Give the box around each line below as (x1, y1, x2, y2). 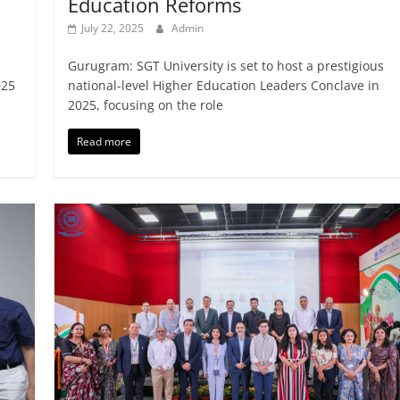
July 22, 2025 (80, 21, 144, 37)
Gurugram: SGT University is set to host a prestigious (67, 57, 384, 75)
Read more (76, 134, 131, 150)
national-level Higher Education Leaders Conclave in (67, 77, 379, 95)
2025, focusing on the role (67, 96, 223, 114)
